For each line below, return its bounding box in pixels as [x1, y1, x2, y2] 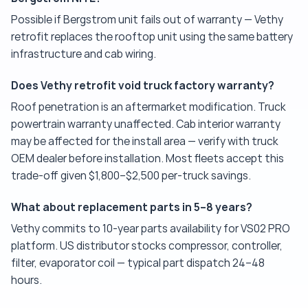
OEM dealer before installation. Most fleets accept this [11, 151, 284, 165]
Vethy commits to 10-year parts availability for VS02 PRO [11, 221, 290, 235]
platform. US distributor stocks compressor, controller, [11, 239, 283, 252]
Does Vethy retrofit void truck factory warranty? [11, 78, 274, 92]
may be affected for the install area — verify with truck [11, 134, 278, 148]
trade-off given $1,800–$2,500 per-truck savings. [11, 168, 251, 182]
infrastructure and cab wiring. [11, 47, 156, 60]
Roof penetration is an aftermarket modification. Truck [11, 100, 286, 113]
